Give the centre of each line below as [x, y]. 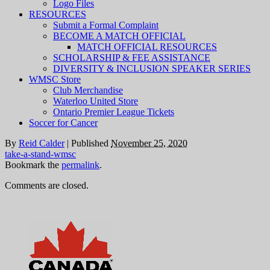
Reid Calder [42, 143]
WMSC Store [55, 79]
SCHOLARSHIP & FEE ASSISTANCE [132, 57]
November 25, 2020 [149, 143]
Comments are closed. [47, 185]
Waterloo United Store [96, 101]
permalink [80, 165]
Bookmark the [33, 165]
